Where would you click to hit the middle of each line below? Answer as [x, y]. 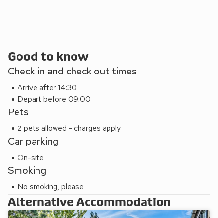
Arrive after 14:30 [47, 87]
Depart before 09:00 [54, 99]
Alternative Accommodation [89, 203]
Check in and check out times [72, 71]
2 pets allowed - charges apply [69, 128]
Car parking [33, 141]
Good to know [48, 57]
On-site [31, 157]
